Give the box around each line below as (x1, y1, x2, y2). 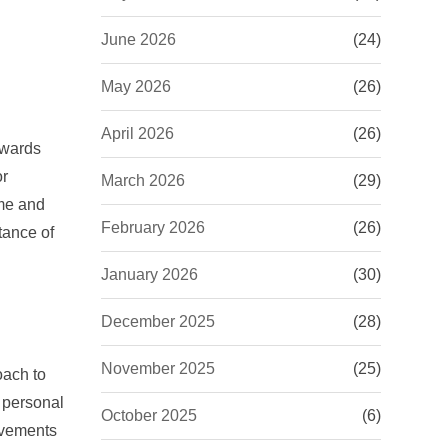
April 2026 (101, 125, 174, 142)
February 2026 (101, 219, 205, 236)
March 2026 (101, 172, 185, 189)
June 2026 (101, 31, 176, 48)
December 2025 (101, 313, 215, 330)
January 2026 (101, 266, 198, 283)
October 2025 (101, 407, 197, 424)
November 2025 (101, 360, 215, 377)
